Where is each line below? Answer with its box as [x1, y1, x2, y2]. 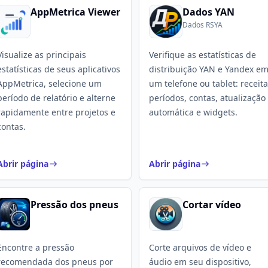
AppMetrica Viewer [31, 5, 120, 19]
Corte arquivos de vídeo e [149, 242, 251, 253]
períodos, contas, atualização [149, 92, 266, 103]
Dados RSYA [182, 20, 223, 30]
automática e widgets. [149, 106, 237, 118]
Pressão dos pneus [31, 198, 118, 211]
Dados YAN [182, 5, 234, 19]
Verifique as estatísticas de [149, 49, 256, 60]
